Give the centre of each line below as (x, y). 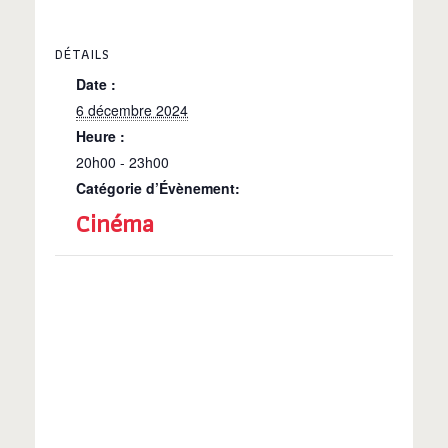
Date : (96, 84)
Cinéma (115, 223)
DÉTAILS (82, 54)
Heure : (100, 136)
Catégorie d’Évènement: (158, 188)
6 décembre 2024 (132, 110)
